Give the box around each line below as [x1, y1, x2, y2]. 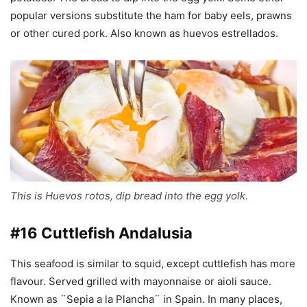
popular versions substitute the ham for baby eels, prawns [10, 9, 292, 23]
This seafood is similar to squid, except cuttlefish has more [10, 257, 295, 271]
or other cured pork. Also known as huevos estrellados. [10, 27, 278, 40]
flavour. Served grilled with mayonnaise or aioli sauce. [10, 275, 271, 288]
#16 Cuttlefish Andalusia [10, 224, 193, 243]
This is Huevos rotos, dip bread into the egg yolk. [10, 189, 248, 203]
